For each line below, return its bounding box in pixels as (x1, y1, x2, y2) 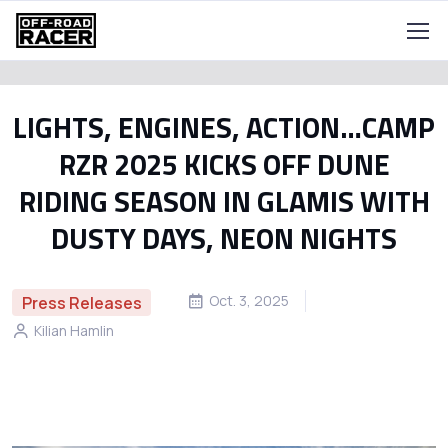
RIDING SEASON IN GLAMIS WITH (18, 179, 430, 224)
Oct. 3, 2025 (209, 290, 290, 310)
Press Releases (21, 291, 142, 314)
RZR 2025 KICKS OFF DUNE (58, 142, 390, 187)
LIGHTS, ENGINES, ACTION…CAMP (13, 105, 435, 150)
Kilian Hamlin (34, 321, 114, 341)
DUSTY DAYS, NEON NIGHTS (51, 216, 397, 261)
